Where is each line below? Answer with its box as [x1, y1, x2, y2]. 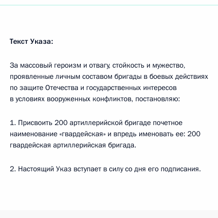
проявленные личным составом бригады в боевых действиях [10, 72, 208, 81]
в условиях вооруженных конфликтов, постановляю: [10, 94, 180, 104]
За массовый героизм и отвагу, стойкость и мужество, [10, 60, 185, 70]
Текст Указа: [10, 36, 53, 46]
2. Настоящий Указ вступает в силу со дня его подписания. [10, 164, 201, 174]
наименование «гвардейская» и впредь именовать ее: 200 [10, 129, 200, 139]
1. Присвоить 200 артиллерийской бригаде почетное [10, 118, 182, 127]
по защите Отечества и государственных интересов [10, 83, 177, 92]
